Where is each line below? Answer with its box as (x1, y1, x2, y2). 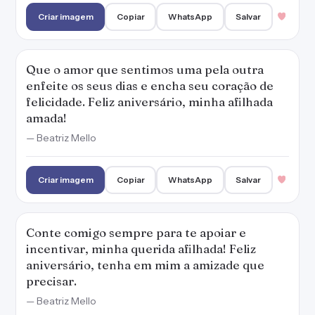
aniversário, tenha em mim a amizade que (26, 257, 264, 272)
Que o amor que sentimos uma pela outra (26, 62, 264, 77)
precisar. (26, 274, 77, 288)
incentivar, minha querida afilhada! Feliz (26, 241, 256, 256)
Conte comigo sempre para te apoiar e (26, 225, 246, 240)
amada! (26, 110, 67, 125)
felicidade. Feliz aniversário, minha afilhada (26, 94, 273, 109)
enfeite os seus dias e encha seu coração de (26, 78, 274, 93)
